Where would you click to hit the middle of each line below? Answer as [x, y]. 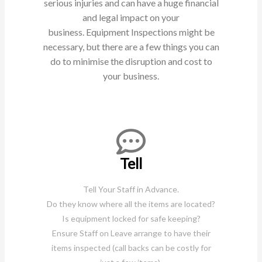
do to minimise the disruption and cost [127, 61]
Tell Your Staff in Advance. [131, 189]
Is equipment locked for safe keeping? [131, 218]
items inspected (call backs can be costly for [131, 247]
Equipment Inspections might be [150, 32]
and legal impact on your [131, 17]
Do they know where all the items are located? [131, 204]
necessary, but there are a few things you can [131, 46]
